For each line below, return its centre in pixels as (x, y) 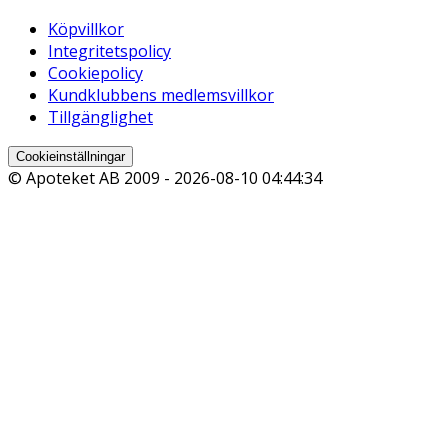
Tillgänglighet (100, 116)
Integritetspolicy (109, 50)
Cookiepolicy (95, 72)
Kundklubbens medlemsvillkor (161, 94)
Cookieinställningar (70, 156)
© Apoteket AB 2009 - (91, 177)
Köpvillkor (86, 28)
